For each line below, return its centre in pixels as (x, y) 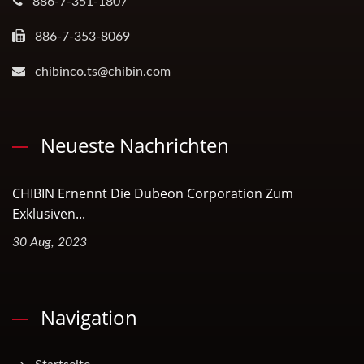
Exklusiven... (49, 214)
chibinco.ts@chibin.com (103, 72)
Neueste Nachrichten (135, 145)
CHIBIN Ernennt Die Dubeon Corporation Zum (153, 194)
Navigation (89, 318)
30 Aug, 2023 (50, 243)
